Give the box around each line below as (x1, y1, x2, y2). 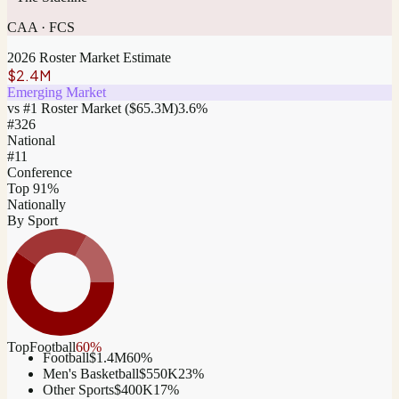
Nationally (7, 197, 66, 213)
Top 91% (7, 181, 59, 197)
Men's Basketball (43, 366, 139, 382)
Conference (7, 165, 72, 181)
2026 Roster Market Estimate (7, 50, 171, 66)
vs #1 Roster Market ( (7, 101, 129, 117)
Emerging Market (7, 85, 106, 101)
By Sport (7, 213, 58, 229)
